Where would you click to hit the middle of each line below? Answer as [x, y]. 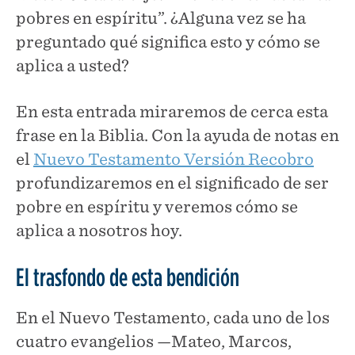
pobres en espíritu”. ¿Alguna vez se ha [161, 18]
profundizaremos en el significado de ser [172, 183]
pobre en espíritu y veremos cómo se [157, 206]
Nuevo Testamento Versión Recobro [174, 159]
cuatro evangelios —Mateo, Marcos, [154, 341]
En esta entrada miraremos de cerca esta [172, 111]
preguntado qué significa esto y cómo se [168, 42]
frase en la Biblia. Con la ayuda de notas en [177, 135]
